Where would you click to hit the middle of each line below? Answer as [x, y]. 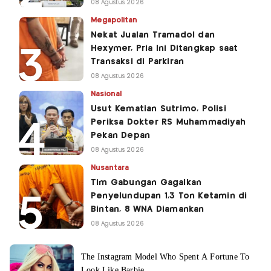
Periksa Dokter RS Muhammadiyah [168, 122]
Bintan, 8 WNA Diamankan [148, 210]
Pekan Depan [121, 136]
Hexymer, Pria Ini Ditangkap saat [165, 49]
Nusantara [110, 168]
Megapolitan [114, 21]
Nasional [106, 94]
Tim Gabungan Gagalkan [146, 183]
